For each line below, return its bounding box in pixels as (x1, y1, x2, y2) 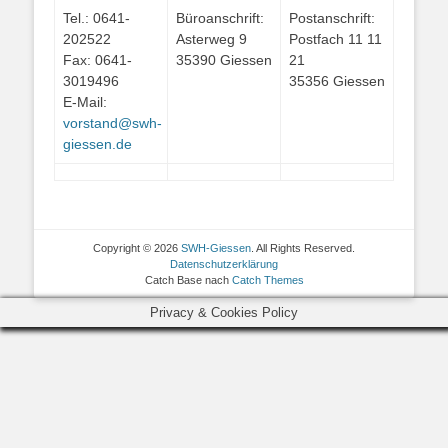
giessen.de (63, 136, 132, 152)
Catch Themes (231, 274, 304, 286)
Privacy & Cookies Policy (150, 305, 298, 320)
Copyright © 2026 (93, 242, 181, 254)
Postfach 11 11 (289, 31, 382, 47)
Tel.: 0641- (63, 10, 130, 26)
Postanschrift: (289, 10, 375, 26)
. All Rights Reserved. (251, 242, 355, 254)
